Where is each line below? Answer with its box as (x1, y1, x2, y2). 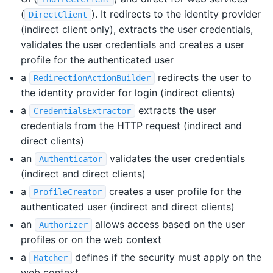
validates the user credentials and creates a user (21, 38, 245, 51)
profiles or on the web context (21, 233, 162, 246)
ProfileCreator (34, 186, 102, 197)
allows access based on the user (91, 218, 245, 230)
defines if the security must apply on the (71, 250, 261, 263)
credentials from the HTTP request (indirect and (21, 119, 243, 132)
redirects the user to (154, 71, 252, 83)
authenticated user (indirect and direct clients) (21, 200, 235, 213)
